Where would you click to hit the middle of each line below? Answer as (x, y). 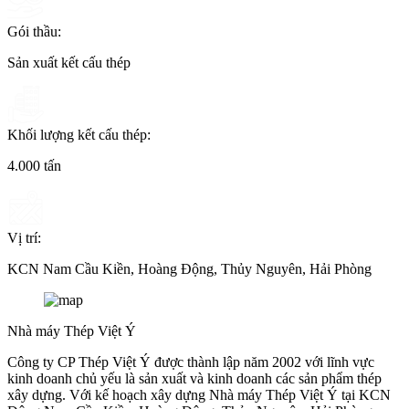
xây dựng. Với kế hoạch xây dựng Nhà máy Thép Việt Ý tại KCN (199, 394)
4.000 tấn (34, 165)
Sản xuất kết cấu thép (69, 62)
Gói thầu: (34, 31)
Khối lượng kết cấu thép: (79, 134)
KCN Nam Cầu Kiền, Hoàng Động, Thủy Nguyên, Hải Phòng (189, 268)
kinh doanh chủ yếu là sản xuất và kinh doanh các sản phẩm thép (194, 378)
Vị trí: (24, 237)
